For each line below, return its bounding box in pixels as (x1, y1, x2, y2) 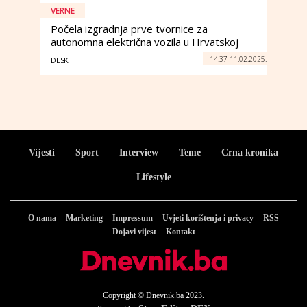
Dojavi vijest (112, 227, 156, 236)
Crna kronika (221, 147, 278, 158)
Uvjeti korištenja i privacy (162, 213, 254, 223)
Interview (119, 147, 158, 158)
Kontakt (165, 227, 195, 236)
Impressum (112, 213, 153, 223)
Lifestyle (136, 172, 171, 182)
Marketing (66, 213, 103, 223)
